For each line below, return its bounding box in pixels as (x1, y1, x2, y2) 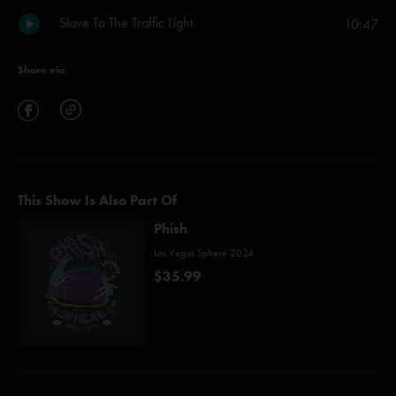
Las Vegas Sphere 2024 (154, 247, 254, 259)
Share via (18, 63, 65, 76)
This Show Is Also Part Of (18, 192, 177, 209)
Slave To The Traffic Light (59, 14, 193, 31)
